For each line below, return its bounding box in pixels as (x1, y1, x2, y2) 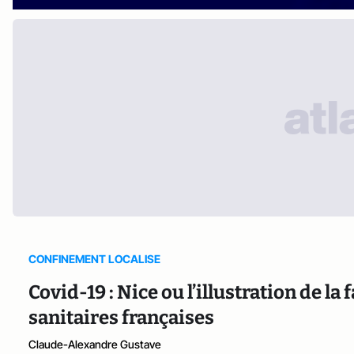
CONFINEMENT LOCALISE (28, 252, 160, 266)
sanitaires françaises (28, 307, 214, 330)
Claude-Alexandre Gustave (28, 337, 161, 352)
